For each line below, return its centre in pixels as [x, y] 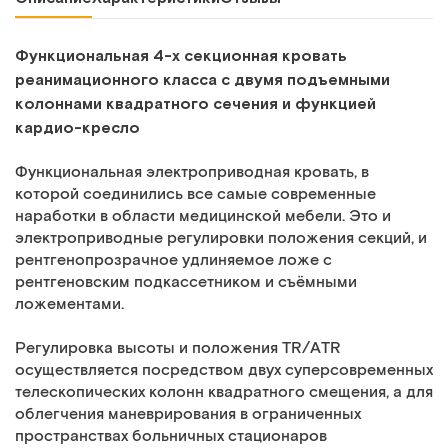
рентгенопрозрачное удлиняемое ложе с [173, 261]
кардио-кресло [77, 127]
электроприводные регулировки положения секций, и [221, 239]
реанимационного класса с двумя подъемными [202, 79]
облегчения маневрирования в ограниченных [188, 415]
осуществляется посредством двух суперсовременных [224, 371]
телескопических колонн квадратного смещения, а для [224, 393]
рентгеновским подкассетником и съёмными [186, 283]
